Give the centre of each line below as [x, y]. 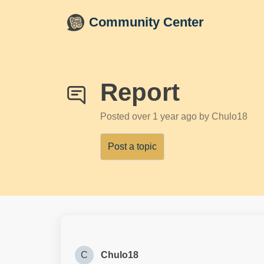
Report [140, 92]
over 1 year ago [166, 116]
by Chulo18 [223, 116]
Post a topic [132, 146]
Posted [116, 116]
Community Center [147, 22]
